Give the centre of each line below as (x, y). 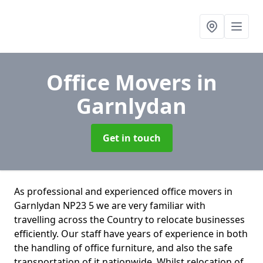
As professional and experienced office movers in (123, 191)
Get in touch (131, 138)
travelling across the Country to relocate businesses (129, 220)
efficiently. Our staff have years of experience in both (131, 234)
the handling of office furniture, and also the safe (123, 248)
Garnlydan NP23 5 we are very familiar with (110, 205)
